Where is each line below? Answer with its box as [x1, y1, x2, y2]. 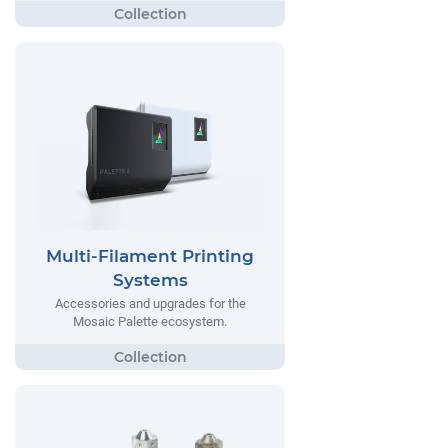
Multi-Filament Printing [46, 245, 254, 266]
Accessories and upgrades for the [54, 295, 246, 311]
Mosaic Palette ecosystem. [73, 313, 227, 329]
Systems [112, 269, 188, 290]
